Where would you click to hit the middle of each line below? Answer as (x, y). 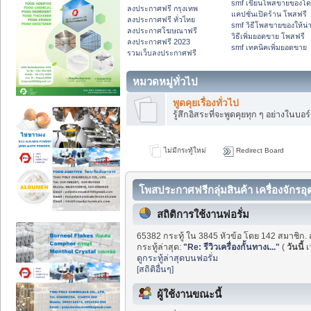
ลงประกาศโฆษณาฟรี (162, 31)
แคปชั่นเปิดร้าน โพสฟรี (269, 14)
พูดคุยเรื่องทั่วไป (205, 103)
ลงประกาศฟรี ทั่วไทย (161, 20)
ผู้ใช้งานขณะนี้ (189, 294)
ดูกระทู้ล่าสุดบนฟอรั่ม (178, 258)
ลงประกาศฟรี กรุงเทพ (162, 9)
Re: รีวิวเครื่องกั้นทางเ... (232, 247)
